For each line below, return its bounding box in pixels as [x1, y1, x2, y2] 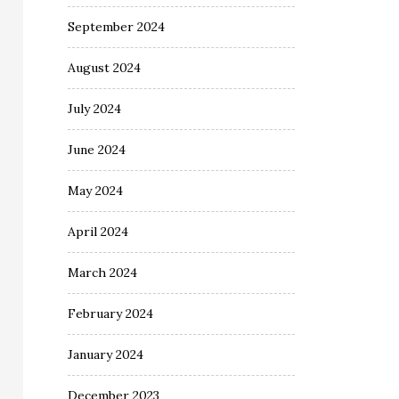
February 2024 [68, 305, 153, 322]
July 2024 [68, 101, 121, 117]
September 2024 [68, 19, 165, 35]
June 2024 [68, 142, 126, 158]
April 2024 [68, 224, 128, 240]
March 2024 [68, 265, 137, 281]
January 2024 [68, 346, 143, 362]
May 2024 [68, 183, 123, 199]
